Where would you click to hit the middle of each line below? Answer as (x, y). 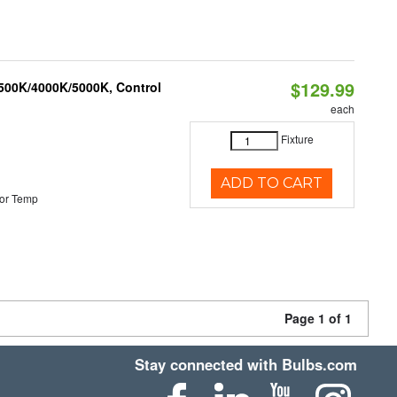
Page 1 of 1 (318, 318)
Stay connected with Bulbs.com (246, 364)
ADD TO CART (272, 183)
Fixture (297, 139)
